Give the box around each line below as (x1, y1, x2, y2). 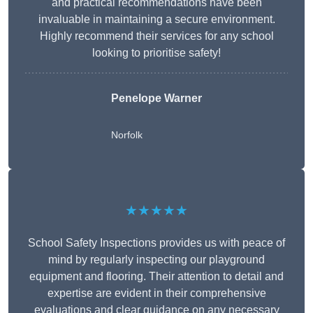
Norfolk (111, 129, 143, 141)
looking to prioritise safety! (92, 47, 221, 59)
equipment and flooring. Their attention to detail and (29, 270, 284, 283)
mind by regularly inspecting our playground (48, 254, 265, 266)
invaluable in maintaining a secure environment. (38, 13, 275, 26)
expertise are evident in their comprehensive (47, 287, 266, 300)
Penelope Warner (111, 92, 202, 105)
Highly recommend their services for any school (39, 30, 274, 43)
